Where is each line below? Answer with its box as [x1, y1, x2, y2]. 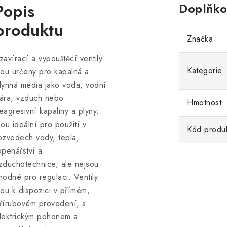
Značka [187, 33, 213, 45]
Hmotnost [187, 97, 221, 108]
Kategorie [187, 65, 222, 77]
